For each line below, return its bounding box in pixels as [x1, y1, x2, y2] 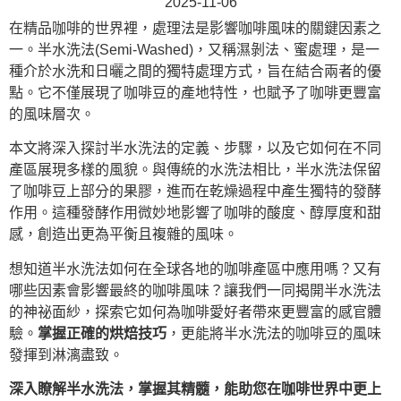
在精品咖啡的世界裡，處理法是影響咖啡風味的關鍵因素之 [9, 21, 381, 36]
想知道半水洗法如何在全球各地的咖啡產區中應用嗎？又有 [9, 260, 381, 277]
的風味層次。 [9, 107, 95, 122]
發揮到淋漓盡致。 [9, 346, 124, 363]
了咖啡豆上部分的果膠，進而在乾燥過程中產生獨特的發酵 [9, 183, 381, 200]
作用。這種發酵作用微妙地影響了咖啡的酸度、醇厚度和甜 [9, 205, 381, 221]
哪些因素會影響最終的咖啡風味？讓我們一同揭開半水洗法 [9, 282, 381, 298]
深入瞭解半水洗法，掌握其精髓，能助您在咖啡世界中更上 [9, 381, 381, 397]
